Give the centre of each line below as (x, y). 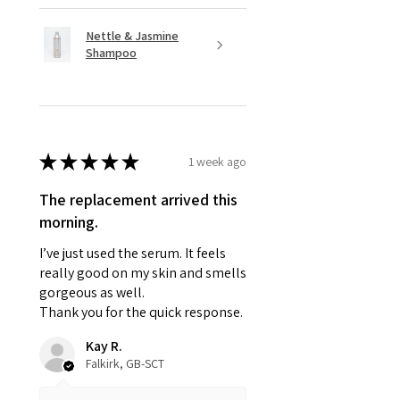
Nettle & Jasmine (132, 36)
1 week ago (217, 161)
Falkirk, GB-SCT (125, 364)
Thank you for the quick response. (141, 312)
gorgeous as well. (92, 293)
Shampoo (111, 53)
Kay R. (104, 346)
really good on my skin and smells (143, 273)
